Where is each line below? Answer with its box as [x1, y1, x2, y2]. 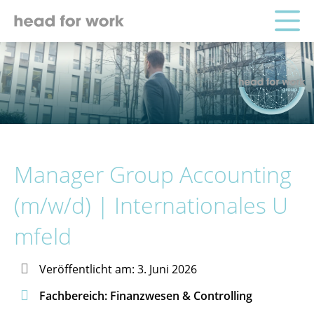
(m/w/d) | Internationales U [14, 189, 288, 220]
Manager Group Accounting [14, 158, 292, 189]
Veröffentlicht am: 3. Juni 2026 [39, 261, 197, 277]
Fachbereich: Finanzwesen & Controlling [39, 287, 252, 303]
